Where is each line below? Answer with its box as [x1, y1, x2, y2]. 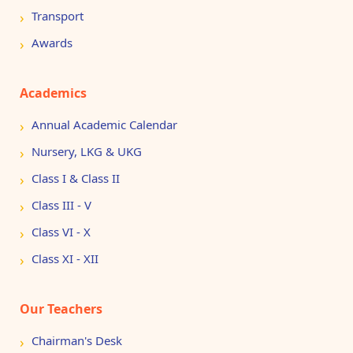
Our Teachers [20, 300, 102, 318]
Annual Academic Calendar [32, 117, 177, 132]
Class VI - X [32, 224, 91, 240]
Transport [32, 8, 84, 24]
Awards [32, 35, 72, 50]
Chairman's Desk [32, 333, 122, 348]
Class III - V [32, 197, 91, 213]
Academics [20, 84, 87, 102]
